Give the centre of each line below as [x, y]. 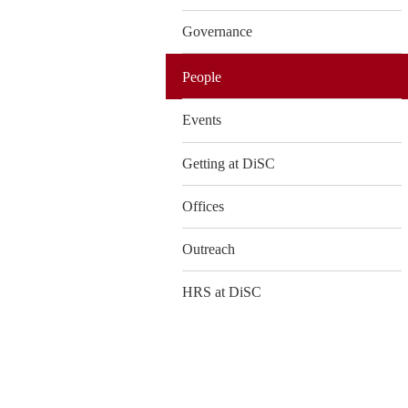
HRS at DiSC [222, 292]
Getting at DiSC [229, 163]
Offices [203, 206]
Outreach [209, 250]
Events [202, 120]
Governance [217, 31]
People [202, 77]
